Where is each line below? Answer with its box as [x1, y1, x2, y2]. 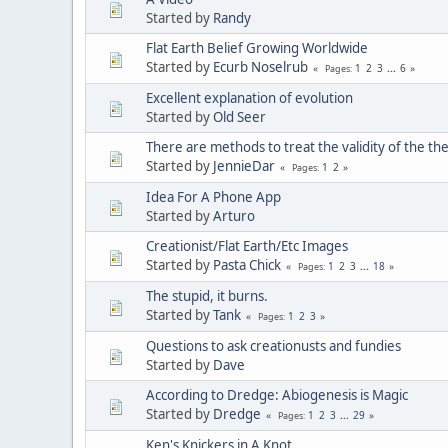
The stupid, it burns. [146, 286, 268, 305]
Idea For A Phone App [146, 187, 281, 206]
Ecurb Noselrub [213, 57, 308, 76]
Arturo [213, 206, 255, 225]
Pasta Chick [213, 255, 281, 274]
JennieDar [213, 156, 275, 175]
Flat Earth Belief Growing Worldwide [146, 38, 368, 57]
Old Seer [213, 107, 266, 126]
